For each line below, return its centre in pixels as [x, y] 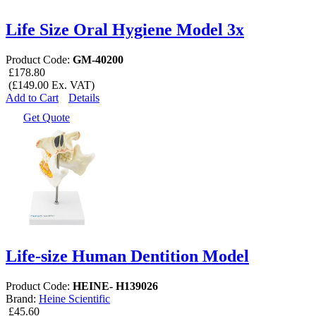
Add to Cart [32, 98]
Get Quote [47, 118]
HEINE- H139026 [115, 286]
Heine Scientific [74, 298]
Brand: [22, 298]
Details [84, 98]
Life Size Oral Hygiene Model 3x [125, 30]
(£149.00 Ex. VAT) [50, 85]
